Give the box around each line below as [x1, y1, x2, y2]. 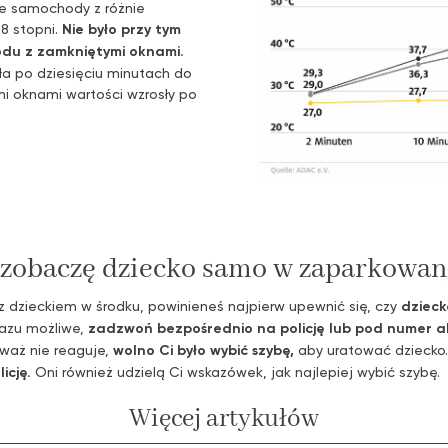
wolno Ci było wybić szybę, [113, 340, 294, 359]
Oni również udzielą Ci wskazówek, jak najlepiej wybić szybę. [31, 362, 440, 380]
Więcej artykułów [129, 403, 319, 435]
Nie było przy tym [62, 20, 181, 39]
